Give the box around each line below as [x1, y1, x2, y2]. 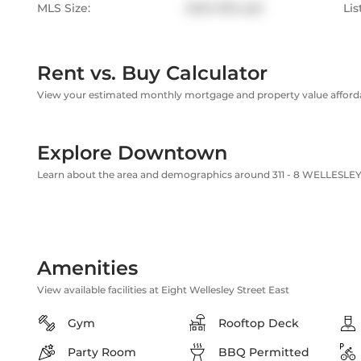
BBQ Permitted [218, 345, 309, 359]
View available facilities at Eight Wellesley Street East [37, 284, 289, 296]
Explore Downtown [37, 141, 227, 164]
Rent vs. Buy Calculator [37, 61, 268, 85]
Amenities [37, 256, 138, 280]
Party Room [68, 345, 136, 359]
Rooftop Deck [218, 316, 299, 330]
